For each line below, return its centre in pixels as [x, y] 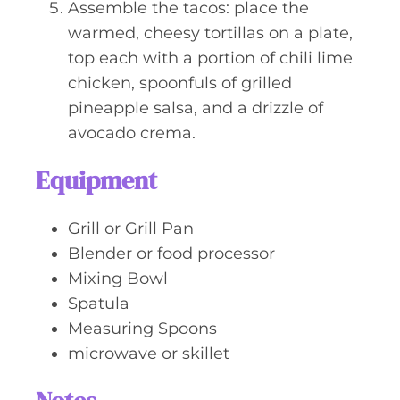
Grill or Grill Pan [131, 229]
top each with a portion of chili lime [210, 58]
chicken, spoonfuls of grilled [180, 83]
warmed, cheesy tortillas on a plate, [210, 33]
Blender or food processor [171, 254]
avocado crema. [132, 133]
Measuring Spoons [142, 329]
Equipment [96, 180]
